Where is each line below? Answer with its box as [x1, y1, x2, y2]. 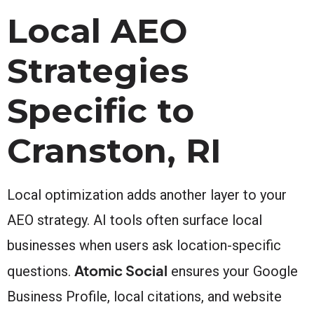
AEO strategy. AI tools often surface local [7, 211, 262, 228]
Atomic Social [74, 261, 168, 279]
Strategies [7, 50, 189, 91]
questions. [7, 262, 74, 280]
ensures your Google [168, 262, 298, 280]
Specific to [7, 90, 194, 131]
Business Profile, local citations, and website [7, 287, 282, 305]
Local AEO [7, 10, 187, 51]
